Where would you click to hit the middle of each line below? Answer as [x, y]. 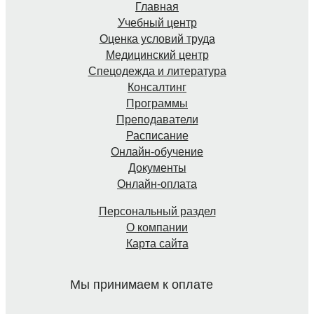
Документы [157, 168]
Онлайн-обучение [157, 151]
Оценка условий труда [157, 39]
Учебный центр [157, 22]
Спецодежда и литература [157, 71]
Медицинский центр [157, 55]
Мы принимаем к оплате [143, 284]
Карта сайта [157, 243]
